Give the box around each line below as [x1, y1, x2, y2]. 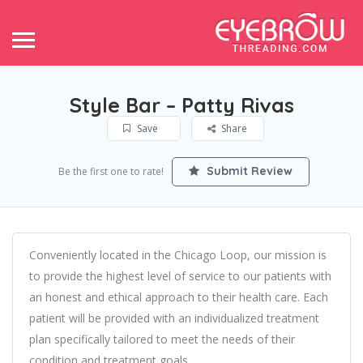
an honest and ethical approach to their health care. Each [29, 289, 328, 305]
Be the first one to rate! [58, 164, 164, 178]
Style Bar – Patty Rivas [69, 92, 294, 117]
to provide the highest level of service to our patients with [29, 268, 331, 284]
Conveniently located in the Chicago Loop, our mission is [29, 247, 327, 263]
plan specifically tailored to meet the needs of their [29, 331, 295, 347]
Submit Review [203, 164, 293, 178]
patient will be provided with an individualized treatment [29, 310, 319, 326]
